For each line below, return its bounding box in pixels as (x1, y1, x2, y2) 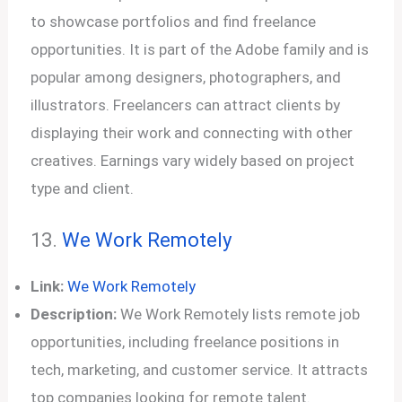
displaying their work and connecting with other (31, 123, 354, 142)
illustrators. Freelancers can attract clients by (31, 95, 341, 114)
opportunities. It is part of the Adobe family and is (31, 39, 370, 58)
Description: (31, 305, 118, 323)
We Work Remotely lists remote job (117, 305, 361, 323)
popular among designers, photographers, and (31, 67, 342, 86)
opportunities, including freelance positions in (31, 333, 340, 351)
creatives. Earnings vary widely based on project (31, 151, 355, 170)
